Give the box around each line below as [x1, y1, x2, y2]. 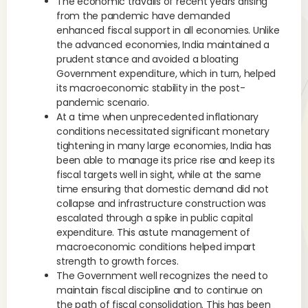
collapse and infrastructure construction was [56, 197, 266, 210]
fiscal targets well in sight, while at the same [56, 168, 261, 181]
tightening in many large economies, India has [56, 139, 272, 153]
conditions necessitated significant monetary [56, 124, 269, 138]
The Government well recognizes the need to [56, 269, 268, 283]
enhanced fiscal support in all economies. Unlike [56, 23, 280, 37]
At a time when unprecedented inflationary [56, 110, 259, 124]
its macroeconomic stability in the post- [56, 81, 245, 95]
